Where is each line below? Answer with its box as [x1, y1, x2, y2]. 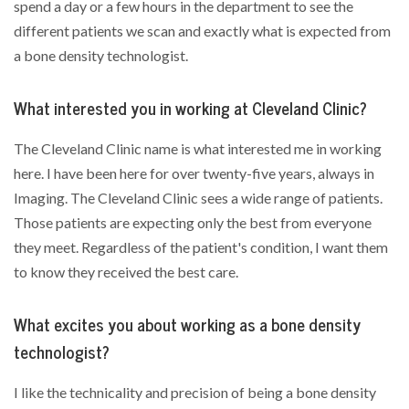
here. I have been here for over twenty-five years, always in [14, 163, 374, 183]
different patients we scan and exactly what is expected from [14, 21, 391, 40]
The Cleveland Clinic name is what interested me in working [14, 139, 382, 158]
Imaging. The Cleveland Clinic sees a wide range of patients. [14, 188, 383, 207]
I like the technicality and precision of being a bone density [14, 383, 376, 402]
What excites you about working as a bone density [14, 314, 361, 336]
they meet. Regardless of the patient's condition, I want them [14, 237, 388, 257]
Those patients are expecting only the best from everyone [14, 213, 372, 232]
